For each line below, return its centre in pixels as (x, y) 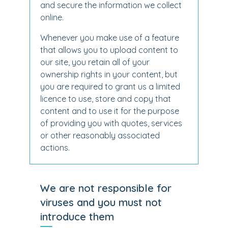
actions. (55, 148)
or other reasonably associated (100, 135)
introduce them (77, 217)
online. (52, 17)
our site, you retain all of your (95, 62)
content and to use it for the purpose (110, 111)
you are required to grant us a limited (110, 87)
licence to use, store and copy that (106, 99)
